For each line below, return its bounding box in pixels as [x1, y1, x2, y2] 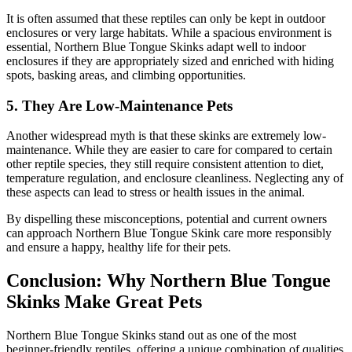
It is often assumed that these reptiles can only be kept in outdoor [6, 12, 325, 25]
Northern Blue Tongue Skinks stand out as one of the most [6, 328, 296, 343]
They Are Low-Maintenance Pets [22, 97, 233, 114]
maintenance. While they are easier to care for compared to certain [6, 143, 332, 157]
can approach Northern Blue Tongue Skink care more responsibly [6, 226, 332, 240]
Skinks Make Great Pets [6, 291, 202, 313]
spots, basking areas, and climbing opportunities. [6, 68, 246, 82]
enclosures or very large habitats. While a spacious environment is [6, 26, 332, 39]
